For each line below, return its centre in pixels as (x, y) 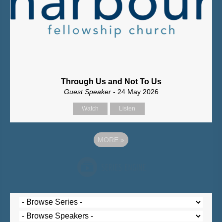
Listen (127, 109)
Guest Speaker (88, 92)
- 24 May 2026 (136, 92)
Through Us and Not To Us (111, 82)
